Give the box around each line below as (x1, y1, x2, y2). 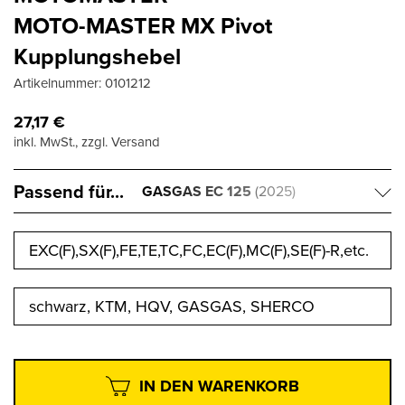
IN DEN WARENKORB (139, 374, 300, 399)
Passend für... (14, 178, 124, 205)
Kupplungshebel (14, 40, 181, 73)
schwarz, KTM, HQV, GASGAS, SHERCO (29, 295, 315, 318)
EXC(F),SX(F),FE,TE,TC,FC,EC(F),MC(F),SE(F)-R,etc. (29, 239, 369, 262)
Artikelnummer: (14, 73, 105, 93)
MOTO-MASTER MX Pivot (14, 9, 272, 42)
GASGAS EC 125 (142, 181, 251, 202)
